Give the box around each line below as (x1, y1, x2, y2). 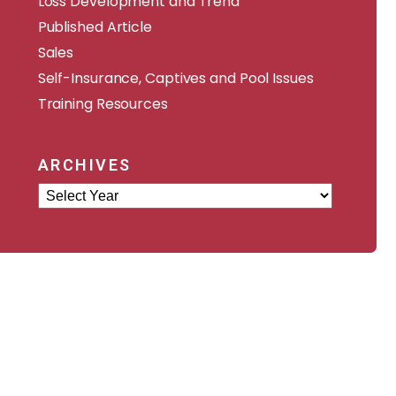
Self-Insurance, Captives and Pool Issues (37, 68, 314, 88)
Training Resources (37, 94, 168, 114)
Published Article (37, 17, 152, 37)
